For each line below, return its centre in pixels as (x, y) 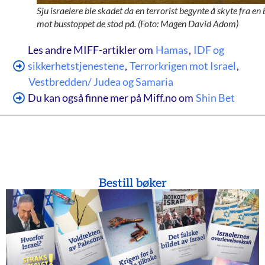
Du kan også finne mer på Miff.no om (112, 98)
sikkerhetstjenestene (76, 66)
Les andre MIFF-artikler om (91, 50)
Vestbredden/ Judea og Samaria (101, 82)
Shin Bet (216, 98)
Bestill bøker (132, 184)
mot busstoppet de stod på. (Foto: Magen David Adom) (138, 24)
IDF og (209, 50)
